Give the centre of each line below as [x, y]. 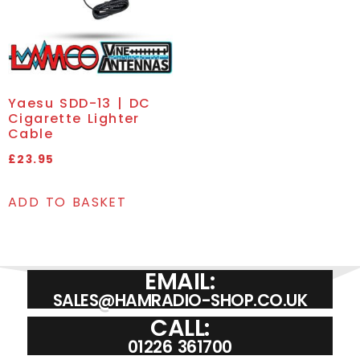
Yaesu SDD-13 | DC [80, 103]
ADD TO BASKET [67, 202]
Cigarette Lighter [74, 118]
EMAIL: [180, 281]
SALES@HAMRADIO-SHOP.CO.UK [180, 300]
